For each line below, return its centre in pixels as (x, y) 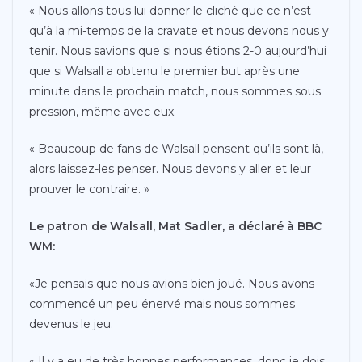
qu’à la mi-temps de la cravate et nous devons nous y (179, 30)
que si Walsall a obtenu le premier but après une (164, 71)
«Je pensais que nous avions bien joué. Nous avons (172, 283)
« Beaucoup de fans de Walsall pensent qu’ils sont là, (176, 148)
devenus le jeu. (71, 324)
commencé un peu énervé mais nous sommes (162, 303)
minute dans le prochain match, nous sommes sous (175, 91)
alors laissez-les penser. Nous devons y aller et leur (170, 168)
